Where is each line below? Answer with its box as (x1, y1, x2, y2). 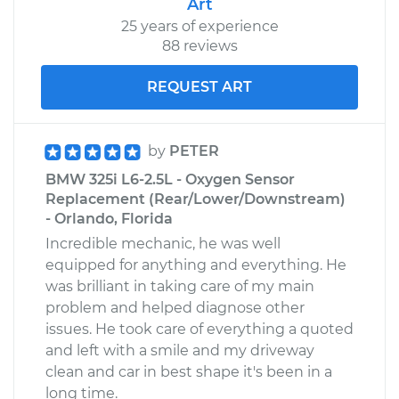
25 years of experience (120, 17, 279, 35)
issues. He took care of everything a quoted (45, 320, 354, 338)
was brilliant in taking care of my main (45, 277, 314, 295)
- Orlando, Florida (45, 209, 173, 227)
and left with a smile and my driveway (45, 341, 314, 359)
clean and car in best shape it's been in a (45, 362, 332, 380)
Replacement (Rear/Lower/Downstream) (45, 190, 346, 208)
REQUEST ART (147, 77, 252, 95)
